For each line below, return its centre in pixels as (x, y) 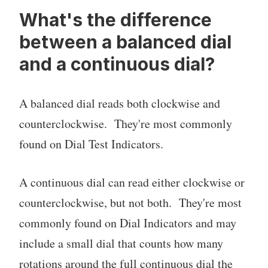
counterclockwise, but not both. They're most (130, 203)
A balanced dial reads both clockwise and (120, 103)
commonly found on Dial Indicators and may (128, 223)
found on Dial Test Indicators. (91, 144)
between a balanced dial (125, 42)
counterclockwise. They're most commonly (126, 124)
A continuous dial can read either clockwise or (132, 182)
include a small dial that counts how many (121, 243)
